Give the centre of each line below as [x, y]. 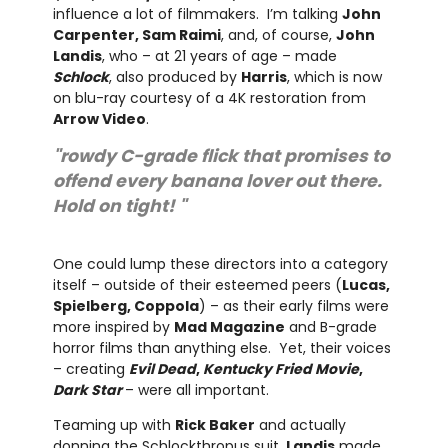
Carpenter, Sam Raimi [136, 35]
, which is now [334, 77]
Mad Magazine [229, 327]
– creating [90, 369]
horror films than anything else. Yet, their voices [221, 348]
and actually [300, 425]
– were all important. [196, 390]
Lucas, [365, 285]
